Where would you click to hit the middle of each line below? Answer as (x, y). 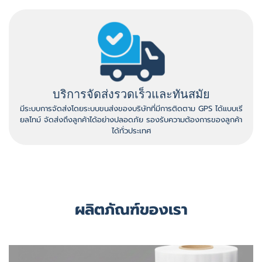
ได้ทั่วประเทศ (131, 131)
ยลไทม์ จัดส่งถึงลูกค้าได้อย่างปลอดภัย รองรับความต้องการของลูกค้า (131, 120)
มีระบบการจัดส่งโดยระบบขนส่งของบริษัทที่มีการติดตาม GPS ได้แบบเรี (131, 108)
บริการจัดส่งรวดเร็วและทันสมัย (131, 94)
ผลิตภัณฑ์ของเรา (131, 210)
